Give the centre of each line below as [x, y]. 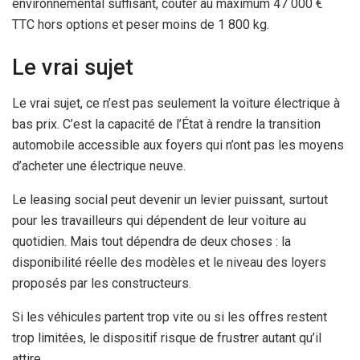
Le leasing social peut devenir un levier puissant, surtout [170, 199]
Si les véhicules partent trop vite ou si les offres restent [170, 317]
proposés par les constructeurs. [102, 283]
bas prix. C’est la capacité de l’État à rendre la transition [166, 124]
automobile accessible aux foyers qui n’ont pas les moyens [178, 145]
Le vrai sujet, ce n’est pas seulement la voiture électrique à [176, 103]
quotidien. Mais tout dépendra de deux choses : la [151, 241]
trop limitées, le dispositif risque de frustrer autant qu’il [167, 337]
